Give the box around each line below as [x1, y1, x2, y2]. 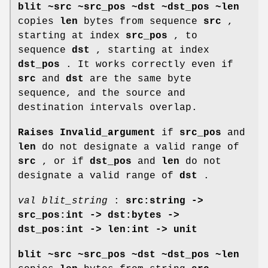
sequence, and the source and [18, 87, 185, 99]
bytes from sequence [78, 16, 203, 27]
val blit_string [18, 195, 108, 206]
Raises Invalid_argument [18, 127, 156, 138]
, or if [36, 156, 90, 167]
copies [18, 16, 60, 27]
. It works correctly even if [60, 59, 233, 70]
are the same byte [84, 73, 191, 84]
